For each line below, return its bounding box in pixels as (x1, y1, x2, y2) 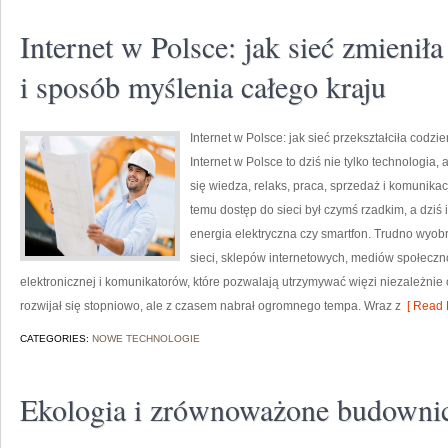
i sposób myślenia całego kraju (20, 66, 386, 106)
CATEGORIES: (20, 333, 92, 344)
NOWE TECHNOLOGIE (92, 333, 200, 344)
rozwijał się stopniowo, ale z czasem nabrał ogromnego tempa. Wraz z (20, 299, 401, 313)
